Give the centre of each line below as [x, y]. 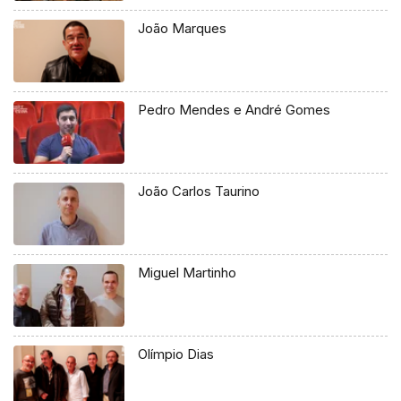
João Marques [183, 29]
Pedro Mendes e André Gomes [235, 110]
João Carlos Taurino [199, 191]
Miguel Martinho [188, 272]
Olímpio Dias [176, 354]
